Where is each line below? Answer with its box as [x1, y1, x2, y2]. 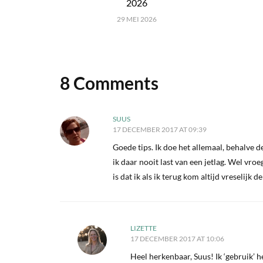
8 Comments [60, 72, 159, 93]
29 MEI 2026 [117, 15, 157, 23]
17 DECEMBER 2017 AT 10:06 [130, 234, 224, 243]
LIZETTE [130, 224, 157, 232]
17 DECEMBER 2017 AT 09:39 [113, 125, 207, 134]
